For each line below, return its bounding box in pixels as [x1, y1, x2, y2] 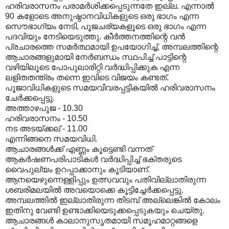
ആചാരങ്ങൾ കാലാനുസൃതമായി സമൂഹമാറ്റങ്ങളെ [5, 216, 197, 225]
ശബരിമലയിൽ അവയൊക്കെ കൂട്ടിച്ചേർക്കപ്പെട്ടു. [5, 185, 184, 194]
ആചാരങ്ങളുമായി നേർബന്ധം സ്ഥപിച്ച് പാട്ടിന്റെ [5, 52, 187, 61]
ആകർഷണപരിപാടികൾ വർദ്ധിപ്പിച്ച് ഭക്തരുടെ [5, 154, 181, 164]
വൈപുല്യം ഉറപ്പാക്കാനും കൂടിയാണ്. [5, 165, 150, 174]
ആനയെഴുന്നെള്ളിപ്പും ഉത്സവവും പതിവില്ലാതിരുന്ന [5, 175, 206, 184]
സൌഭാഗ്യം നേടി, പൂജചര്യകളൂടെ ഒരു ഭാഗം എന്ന [5, 21, 206, 31]
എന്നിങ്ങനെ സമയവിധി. [5, 134, 97, 143]
